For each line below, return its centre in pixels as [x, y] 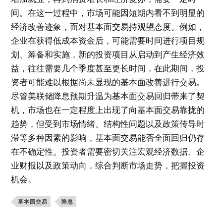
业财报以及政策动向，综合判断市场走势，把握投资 [108, 165]
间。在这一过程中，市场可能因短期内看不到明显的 [108, 13]
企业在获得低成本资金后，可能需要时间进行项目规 [108, 40]
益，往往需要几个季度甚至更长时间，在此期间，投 [108, 68]
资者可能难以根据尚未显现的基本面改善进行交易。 [108, 82]
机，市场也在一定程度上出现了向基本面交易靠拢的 [108, 110]
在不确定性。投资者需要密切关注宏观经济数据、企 [108, 151]
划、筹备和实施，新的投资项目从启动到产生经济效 [108, 54]
